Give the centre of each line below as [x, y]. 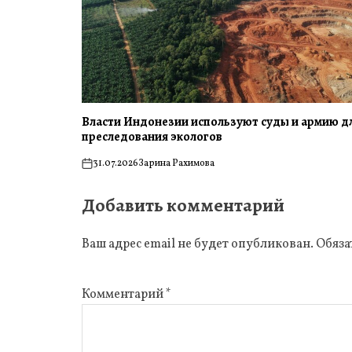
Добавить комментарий [183, 205]
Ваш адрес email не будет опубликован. [198, 244]
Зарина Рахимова [177, 163]
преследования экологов [152, 137]
